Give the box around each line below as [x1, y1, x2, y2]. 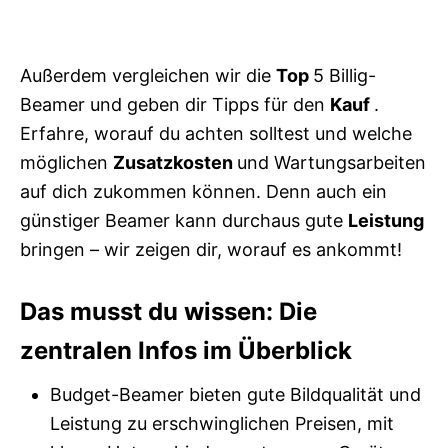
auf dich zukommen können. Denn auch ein [20, 181, 387, 203]
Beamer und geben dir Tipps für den [20, 94, 330, 116]
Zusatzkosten [113, 152, 237, 174]
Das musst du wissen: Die [20, 297, 317, 327]
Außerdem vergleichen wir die [20, 65, 276, 87]
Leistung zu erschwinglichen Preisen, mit [50, 413, 394, 435]
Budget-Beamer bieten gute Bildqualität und [50, 384, 421, 406]
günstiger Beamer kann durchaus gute [20, 210, 348, 232]
